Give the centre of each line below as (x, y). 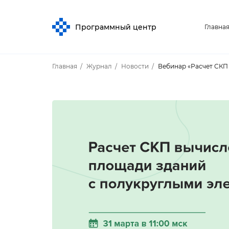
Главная (65, 66)
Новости (135, 66)
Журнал (99, 66)
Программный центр (116, 27)
